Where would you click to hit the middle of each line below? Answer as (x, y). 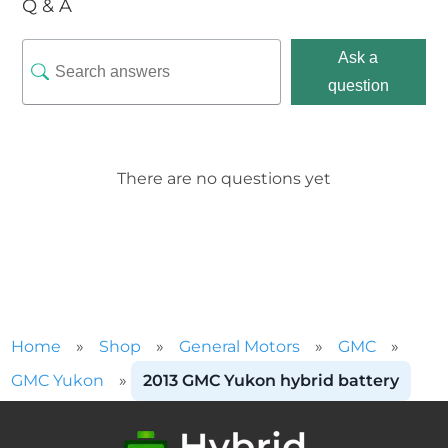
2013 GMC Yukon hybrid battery (271, 380)
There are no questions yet (224, 178)
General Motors (239, 346)
